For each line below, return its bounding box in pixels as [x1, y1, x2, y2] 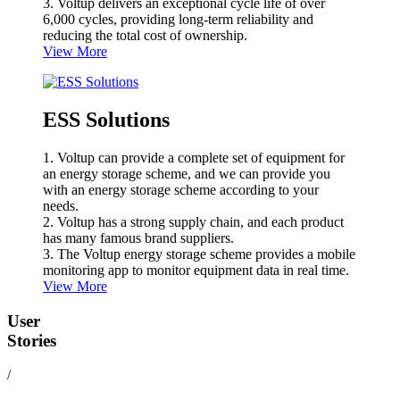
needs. [43, 198, 79, 214]
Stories [7, 330, 56, 350]
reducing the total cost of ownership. [43, 28, 247, 44]
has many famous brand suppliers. [43, 230, 234, 246]
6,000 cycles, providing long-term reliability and [43, 12, 313, 28]
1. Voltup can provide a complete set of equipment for [43, 150, 345, 166]
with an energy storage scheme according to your [43, 182, 319, 198]
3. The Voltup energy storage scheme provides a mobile [43, 246, 355, 262]
